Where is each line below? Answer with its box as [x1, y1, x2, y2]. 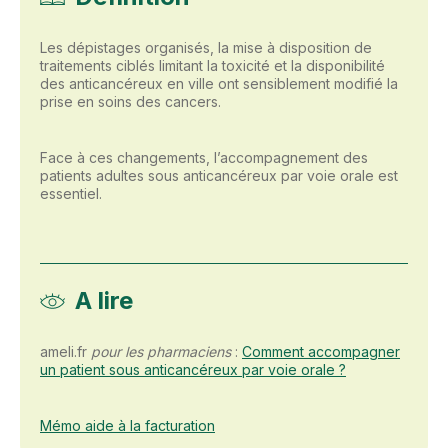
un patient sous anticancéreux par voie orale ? [40, 361, 346, 378]
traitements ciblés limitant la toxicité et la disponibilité [40, 57, 385, 74]
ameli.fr [40, 343, 91, 360]
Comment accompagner [242, 343, 400, 360]
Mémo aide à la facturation [40, 417, 215, 434]
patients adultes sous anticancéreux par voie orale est [40, 167, 398, 184]
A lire [75, 286, 133, 315]
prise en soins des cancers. [40, 93, 221, 110]
